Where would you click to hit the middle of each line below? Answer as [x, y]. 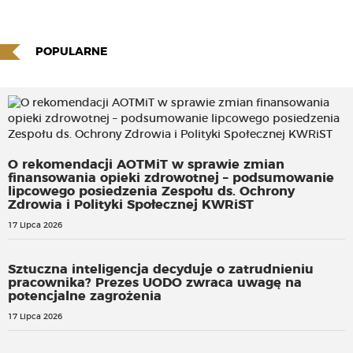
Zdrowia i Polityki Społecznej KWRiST [131, 205]
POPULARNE [71, 52]
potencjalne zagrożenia [85, 297]
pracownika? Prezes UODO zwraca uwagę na [155, 283]
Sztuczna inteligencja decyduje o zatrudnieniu [161, 270]
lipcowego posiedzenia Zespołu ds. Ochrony [151, 192]
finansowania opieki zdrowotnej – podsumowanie [171, 178]
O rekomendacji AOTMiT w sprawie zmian [146, 165]
